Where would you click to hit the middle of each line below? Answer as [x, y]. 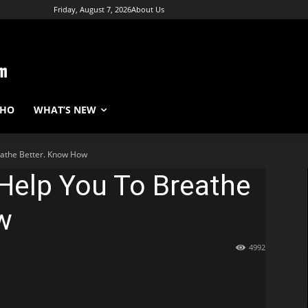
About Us [148, 9]
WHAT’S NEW [65, 110]
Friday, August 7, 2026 [92, 9]
